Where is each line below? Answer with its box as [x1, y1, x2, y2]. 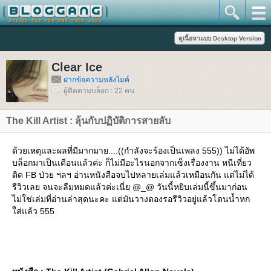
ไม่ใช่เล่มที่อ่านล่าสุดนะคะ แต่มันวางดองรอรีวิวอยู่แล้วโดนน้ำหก [12, 194, 250, 204]
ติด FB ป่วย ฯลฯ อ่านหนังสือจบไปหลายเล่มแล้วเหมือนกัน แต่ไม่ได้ [12, 170, 254, 180]
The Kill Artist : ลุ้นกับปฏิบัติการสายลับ [6, 116, 171, 126]
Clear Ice [51, 60, 102, 74]
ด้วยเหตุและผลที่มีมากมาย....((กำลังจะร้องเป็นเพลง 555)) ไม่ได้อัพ [12, 146, 255, 155]
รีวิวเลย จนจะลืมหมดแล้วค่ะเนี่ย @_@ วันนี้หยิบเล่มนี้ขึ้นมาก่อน [12, 182, 247, 192]
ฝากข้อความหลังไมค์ [64, 76, 129, 84]
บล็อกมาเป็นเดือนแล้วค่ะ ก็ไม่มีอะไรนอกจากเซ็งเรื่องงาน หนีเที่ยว [12, 158, 252, 168]
